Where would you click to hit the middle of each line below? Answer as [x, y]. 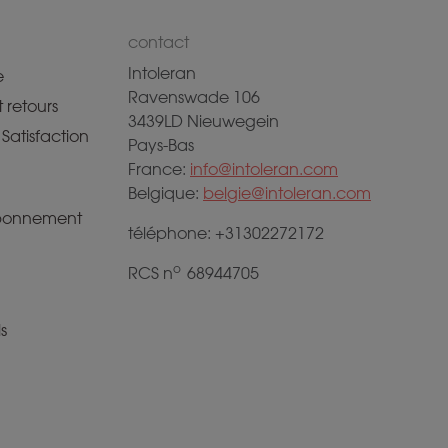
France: [159, 169]
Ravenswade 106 [194, 97]
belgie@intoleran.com [287, 193]
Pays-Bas [161, 145]
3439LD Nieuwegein [203, 121]
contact [158, 42]
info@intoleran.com [264, 169]
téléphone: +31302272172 [226, 233]
